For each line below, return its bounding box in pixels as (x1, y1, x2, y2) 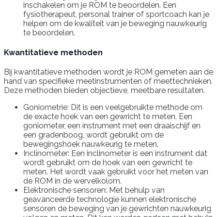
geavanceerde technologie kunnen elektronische (23, 194, 196, 204)
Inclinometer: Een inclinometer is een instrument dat (23, 148, 207, 158)
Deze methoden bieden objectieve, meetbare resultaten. (4, 85, 205, 95)
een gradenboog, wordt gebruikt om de (23, 130, 164, 139)
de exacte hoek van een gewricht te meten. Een (23, 111, 192, 121)
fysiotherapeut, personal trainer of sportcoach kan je (23, 10, 209, 19)
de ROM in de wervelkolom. (23, 176, 122, 186)
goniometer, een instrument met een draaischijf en (23, 121, 201, 130)
